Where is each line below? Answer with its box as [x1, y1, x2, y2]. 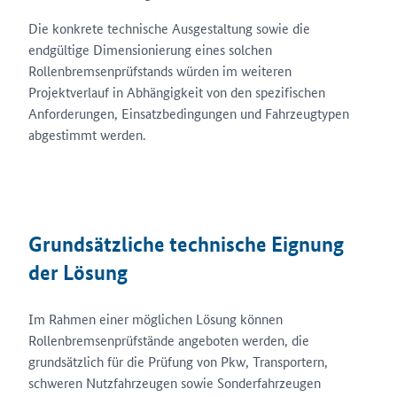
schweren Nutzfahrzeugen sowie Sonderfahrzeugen [28, 373, 321, 392]
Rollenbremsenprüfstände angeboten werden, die [28, 331, 309, 349]
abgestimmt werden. [28, 125, 145, 144]
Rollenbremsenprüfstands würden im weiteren [28, 61, 292, 80]
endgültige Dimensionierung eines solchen [28, 40, 272, 58]
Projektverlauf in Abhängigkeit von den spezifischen [28, 82, 325, 101]
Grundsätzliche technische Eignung [28, 231, 344, 257]
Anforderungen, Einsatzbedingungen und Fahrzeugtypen [28, 104, 349, 122]
